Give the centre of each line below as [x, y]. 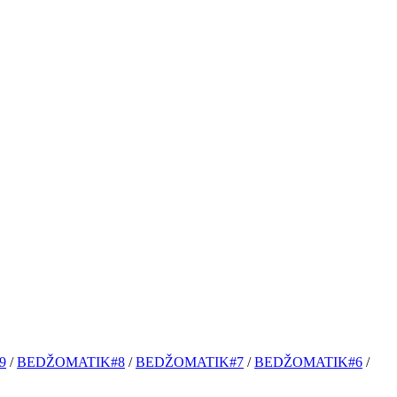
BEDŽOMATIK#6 [308, 362]
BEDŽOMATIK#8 [71, 362]
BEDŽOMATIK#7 [190, 362]
